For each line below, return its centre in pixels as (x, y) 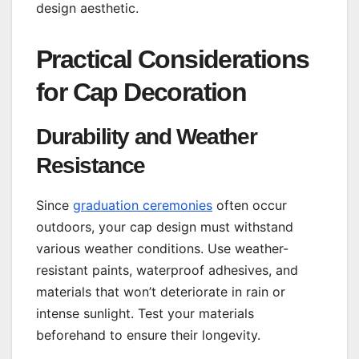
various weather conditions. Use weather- (162, 249)
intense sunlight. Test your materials (145, 314)
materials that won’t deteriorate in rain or (161, 292)
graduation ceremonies (143, 206)
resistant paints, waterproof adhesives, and (167, 270)
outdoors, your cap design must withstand (165, 227)
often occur (250, 206)
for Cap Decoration (141, 92)
